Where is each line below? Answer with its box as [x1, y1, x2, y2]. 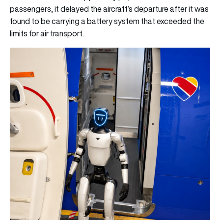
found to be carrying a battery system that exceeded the [10, 15, 204, 27]
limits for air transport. [10, 27, 85, 39]
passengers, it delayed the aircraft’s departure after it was [10, 3, 209, 14]
